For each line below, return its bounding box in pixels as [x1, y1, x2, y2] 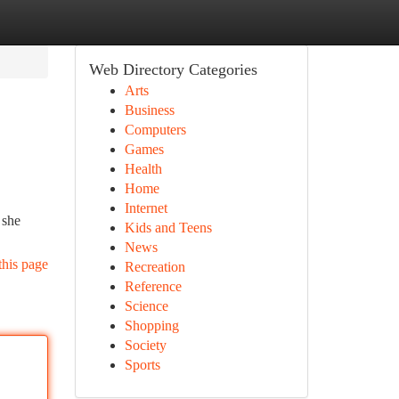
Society [124, 338, 167, 353]
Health [124, 161, 162, 176]
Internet [124, 200, 167, 216]
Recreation [124, 259, 185, 274]
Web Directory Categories [88, 61, 257, 78]
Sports [124, 357, 160, 372]
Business [124, 102, 175, 118]
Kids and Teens [124, 220, 212, 235]
